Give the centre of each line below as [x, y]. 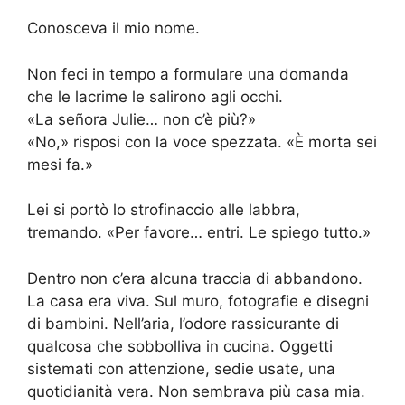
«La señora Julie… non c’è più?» [141, 119]
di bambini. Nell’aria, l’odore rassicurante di [183, 323]
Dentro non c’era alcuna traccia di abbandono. [195, 278]
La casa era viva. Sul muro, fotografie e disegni [198, 301]
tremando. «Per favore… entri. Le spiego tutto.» [199, 233]
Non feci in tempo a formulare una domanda [188, 74]
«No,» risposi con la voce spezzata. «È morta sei [202, 141]
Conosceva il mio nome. [113, 28]
